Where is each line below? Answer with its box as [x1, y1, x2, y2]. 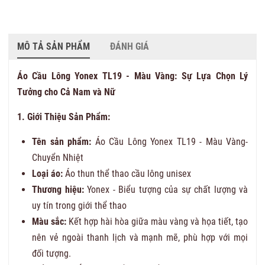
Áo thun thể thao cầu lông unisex [63, 167, 191, 179]
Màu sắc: [32, 215, 66, 227]
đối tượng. [32, 247, 71, 259]
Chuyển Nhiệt [32, 151, 83, 163]
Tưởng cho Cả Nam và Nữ [17, 86, 115, 98]
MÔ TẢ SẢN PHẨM [17, 40, 90, 52]
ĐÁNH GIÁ [110, 40, 149, 52]
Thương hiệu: [32, 183, 84, 195]
